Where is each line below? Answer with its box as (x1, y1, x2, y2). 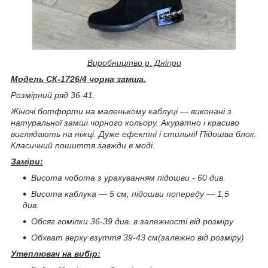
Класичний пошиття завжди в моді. (11, 140, 155, 150)
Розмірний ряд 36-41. (11, 90, 95, 100)
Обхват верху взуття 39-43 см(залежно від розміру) (31, 232, 244, 242)
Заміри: (11, 156, 43, 166)
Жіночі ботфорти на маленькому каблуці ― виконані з (11, 106, 232, 116)
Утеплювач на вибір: (11, 248, 100, 258)
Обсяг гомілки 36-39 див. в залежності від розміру (31, 216, 233, 226)
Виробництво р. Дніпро (87, 57, 181, 68)
